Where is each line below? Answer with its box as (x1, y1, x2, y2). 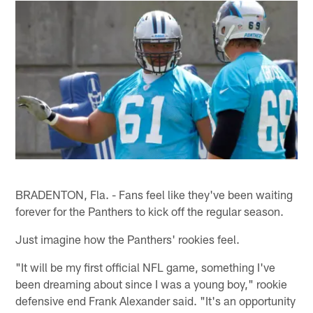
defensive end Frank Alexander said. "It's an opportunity (15, 293, 296, 307)
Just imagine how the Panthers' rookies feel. (15, 231, 240, 246)
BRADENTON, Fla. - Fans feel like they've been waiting (15, 187, 293, 201)
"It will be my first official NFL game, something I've (15, 259, 276, 274)
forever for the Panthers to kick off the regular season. (15, 203, 284, 218)
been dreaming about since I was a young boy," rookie (15, 276, 288, 291)
